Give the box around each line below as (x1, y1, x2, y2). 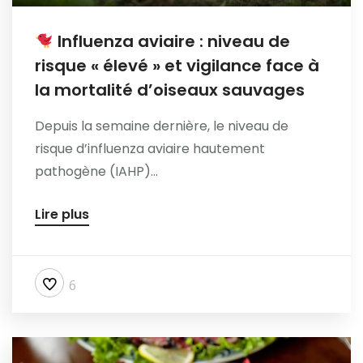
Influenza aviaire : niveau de (53, 30, 290, 53)
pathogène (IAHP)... (35, 162, 158, 181)
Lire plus (35, 205, 89, 224)
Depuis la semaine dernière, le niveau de (35, 117, 288, 136)
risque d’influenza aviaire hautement (35, 139, 265, 159)
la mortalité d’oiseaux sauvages (35, 79, 305, 102)
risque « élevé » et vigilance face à (35, 54, 319, 78)
